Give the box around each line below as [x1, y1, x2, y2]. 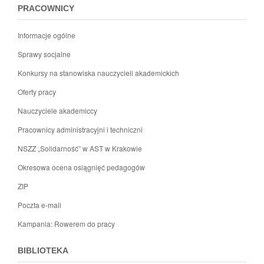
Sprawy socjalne [18, 48, 71, 59]
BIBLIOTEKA [18, 245, 68, 255]
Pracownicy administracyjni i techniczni [18, 124, 143, 134]
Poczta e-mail [18, 199, 61, 210]
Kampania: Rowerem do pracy [18, 218, 115, 229]
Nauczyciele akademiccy [18, 105, 97, 115]
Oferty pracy [18, 86, 56, 97]
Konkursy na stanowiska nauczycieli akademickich [18, 67, 179, 78]
